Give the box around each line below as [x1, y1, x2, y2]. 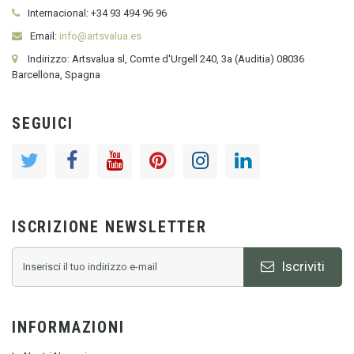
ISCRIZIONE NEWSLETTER [12, 217, 207, 236]
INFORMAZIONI [12, 317, 125, 337]
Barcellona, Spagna [12, 68, 100, 81]
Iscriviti [277, 258, 325, 275]
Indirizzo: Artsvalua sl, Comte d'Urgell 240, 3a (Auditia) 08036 [28, 52, 304, 65]
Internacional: [28, 6, 88, 19]
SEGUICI [12, 113, 73, 133]
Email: [28, 29, 59, 42]
